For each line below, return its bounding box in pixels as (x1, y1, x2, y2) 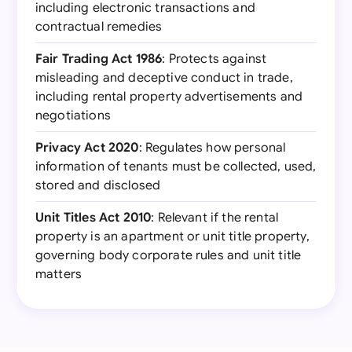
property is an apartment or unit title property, (35, 229, 310, 244)
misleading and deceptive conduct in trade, (35, 70, 293, 86)
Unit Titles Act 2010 (35, 210, 152, 225)
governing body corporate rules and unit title (35, 247, 302, 263)
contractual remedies (35, 19, 163, 35)
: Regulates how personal (138, 140, 286, 156)
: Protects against (162, 51, 267, 67)
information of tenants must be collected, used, (35, 159, 317, 174)
